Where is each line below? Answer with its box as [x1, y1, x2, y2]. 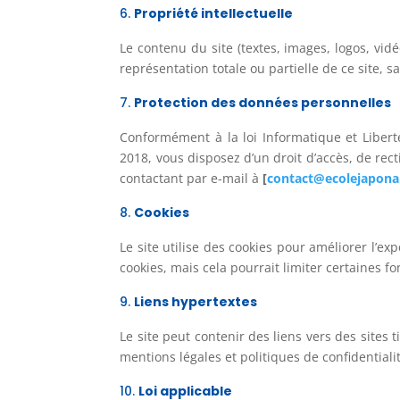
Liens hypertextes [134, 292, 258, 311]
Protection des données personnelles [134, 93, 392, 112]
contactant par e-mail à [120, 169, 263, 187]
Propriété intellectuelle [134, 4, 294, 22]
